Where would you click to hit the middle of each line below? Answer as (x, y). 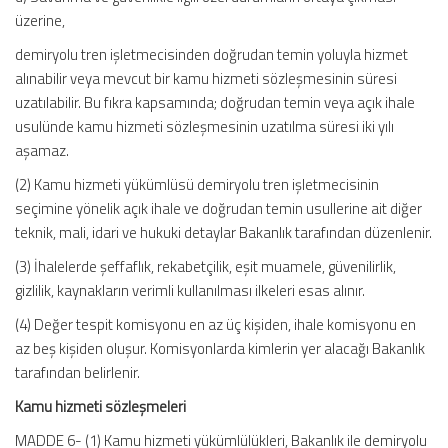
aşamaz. (42, 150)
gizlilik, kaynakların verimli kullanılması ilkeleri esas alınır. (190, 290)
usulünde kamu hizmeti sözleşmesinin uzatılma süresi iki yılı (204, 126)
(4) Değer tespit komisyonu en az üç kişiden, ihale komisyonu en (215, 324)
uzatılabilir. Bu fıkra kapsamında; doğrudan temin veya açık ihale (215, 102)
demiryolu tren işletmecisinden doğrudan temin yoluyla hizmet (211, 54)
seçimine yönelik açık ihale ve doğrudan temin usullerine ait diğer (218, 208)
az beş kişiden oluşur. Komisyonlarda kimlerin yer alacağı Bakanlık (220, 348)
